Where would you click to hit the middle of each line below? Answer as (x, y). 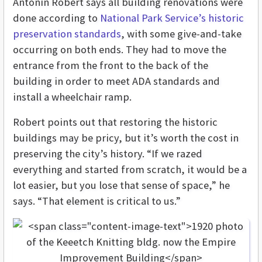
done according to (56, 18)
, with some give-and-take (181, 34)
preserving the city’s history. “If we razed (108, 154)
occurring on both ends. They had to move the (120, 50)
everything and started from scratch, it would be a (130, 170)
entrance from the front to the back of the (111, 65)
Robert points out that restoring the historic (115, 122)
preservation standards (67, 34)
